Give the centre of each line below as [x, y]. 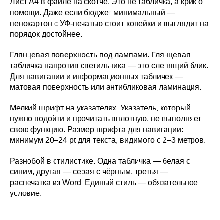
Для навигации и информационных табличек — [96, 76]
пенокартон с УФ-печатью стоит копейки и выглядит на [109, 23]
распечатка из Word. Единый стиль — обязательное [104, 182]
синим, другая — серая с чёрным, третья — [89, 171]
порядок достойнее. [46, 34]
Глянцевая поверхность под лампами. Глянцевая [100, 55]
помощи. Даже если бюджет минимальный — [92, 12]
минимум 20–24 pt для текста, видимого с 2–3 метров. [108, 140]
